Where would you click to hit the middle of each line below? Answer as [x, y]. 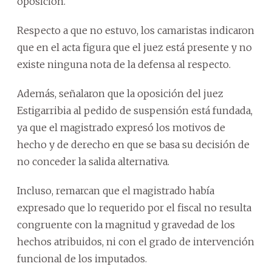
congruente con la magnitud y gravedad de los [126, 224]
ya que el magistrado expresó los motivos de [121, 127]
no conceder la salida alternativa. [93, 161]
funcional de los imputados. [82, 258]
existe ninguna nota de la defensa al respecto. [124, 64]
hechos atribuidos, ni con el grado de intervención [136, 241]
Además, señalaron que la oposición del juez [120, 93]
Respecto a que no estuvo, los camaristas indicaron [136, 30]
